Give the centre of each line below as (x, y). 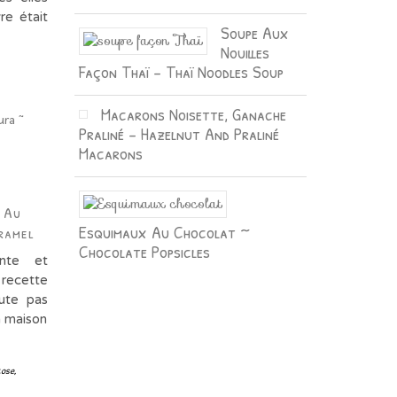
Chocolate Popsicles (144, 251)
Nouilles (245, 51)
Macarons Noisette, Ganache (193, 113)
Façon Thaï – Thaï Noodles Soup (181, 71)
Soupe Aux (254, 32)
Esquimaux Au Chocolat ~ (164, 231)
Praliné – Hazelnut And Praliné (179, 133)
